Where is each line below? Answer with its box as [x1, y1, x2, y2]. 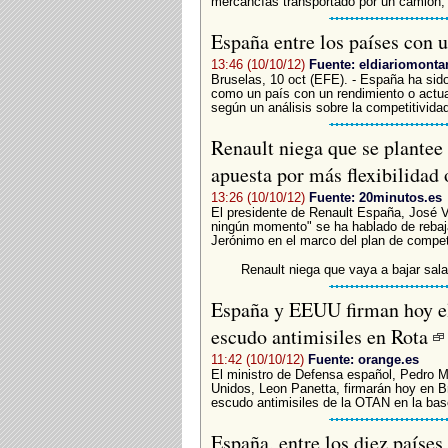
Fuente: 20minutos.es [308, 189, 442, 205]
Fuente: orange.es [307, 351, 419, 367]
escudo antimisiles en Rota [210, 322, 433, 350]
